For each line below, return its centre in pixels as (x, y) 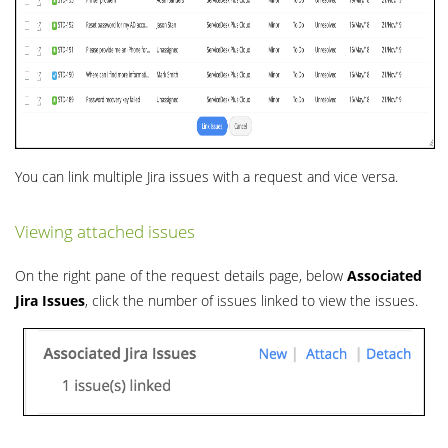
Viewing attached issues (105, 231)
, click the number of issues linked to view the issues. (251, 300)
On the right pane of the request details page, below (181, 275)
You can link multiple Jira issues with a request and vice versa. (206, 177)
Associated (384, 275)
